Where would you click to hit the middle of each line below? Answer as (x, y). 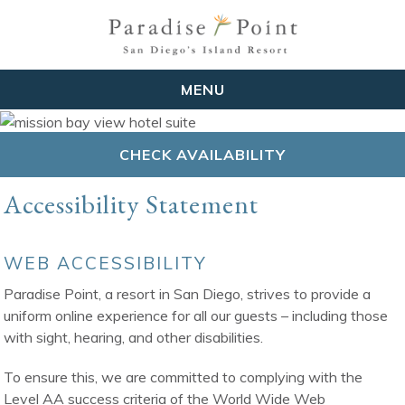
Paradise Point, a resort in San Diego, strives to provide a (188, 294)
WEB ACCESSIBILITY (106, 264)
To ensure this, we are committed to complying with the (184, 377)
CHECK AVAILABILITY (202, 154)
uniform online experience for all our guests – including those (196, 316)
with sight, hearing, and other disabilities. (134, 338)
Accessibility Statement (132, 205)
